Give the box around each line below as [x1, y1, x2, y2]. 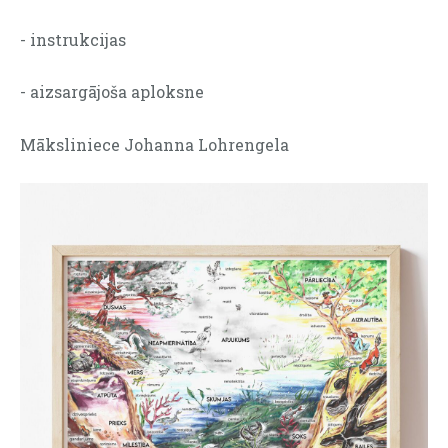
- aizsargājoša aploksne [20, 81, 204, 103]
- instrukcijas [20, 28, 126, 50]
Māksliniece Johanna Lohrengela [20, 133, 289, 155]
